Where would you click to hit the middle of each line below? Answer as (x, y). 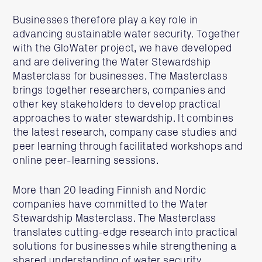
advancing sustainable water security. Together (126, 35)
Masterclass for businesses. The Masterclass (120, 77)
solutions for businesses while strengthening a (125, 247)
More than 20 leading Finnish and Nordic (110, 191)
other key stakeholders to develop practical (117, 105)
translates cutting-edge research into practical (125, 233)
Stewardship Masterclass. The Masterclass (115, 219)
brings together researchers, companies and (120, 91)
